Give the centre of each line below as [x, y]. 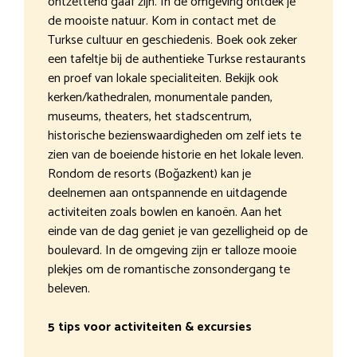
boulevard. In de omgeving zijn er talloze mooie [172, 251]
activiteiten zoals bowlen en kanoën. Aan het [165, 213]
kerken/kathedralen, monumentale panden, [160, 98]
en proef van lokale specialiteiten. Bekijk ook [163, 79]
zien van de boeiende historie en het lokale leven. [176, 155]
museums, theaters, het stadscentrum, [150, 117]
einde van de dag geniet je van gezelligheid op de [178, 232]
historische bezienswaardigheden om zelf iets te [175, 136]
